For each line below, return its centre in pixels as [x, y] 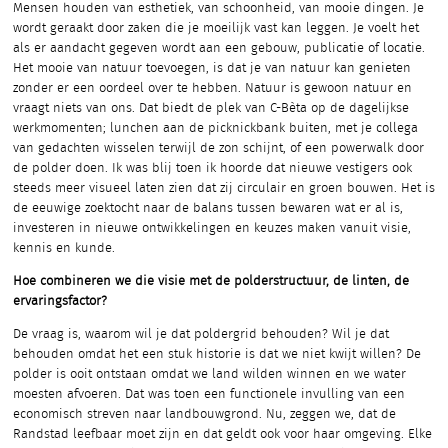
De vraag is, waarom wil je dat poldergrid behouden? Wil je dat [201, 335]
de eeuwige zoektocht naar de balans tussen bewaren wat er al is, [208, 209]
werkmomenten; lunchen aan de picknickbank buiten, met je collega [215, 129]
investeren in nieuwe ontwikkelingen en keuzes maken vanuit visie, [212, 229]
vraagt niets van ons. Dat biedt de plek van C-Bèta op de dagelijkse [211, 109]
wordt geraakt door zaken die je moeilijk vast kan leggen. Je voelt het [216, 29]
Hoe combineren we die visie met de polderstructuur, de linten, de [211, 282]
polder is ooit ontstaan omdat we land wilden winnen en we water [209, 375]
